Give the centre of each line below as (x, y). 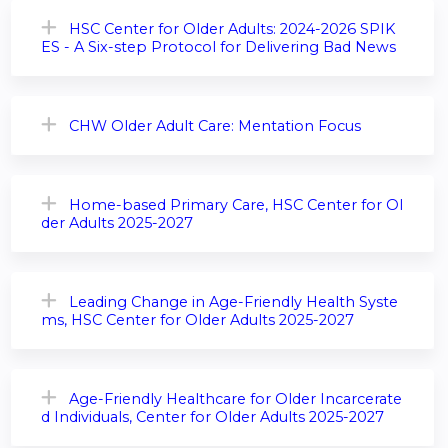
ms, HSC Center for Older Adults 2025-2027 (197, 320)
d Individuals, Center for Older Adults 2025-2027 (212, 417)
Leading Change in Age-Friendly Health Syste (233, 302)
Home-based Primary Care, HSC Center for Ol (236, 205)
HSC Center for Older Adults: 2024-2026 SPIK (232, 29)
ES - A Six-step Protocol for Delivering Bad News (218, 47)
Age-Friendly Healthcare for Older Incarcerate (235, 399)
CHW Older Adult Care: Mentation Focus (215, 126)
